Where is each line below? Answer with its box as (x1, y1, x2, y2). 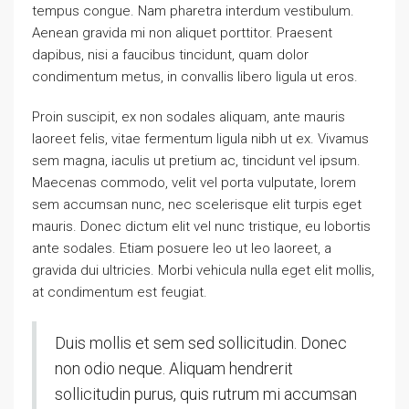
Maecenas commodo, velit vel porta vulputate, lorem (32, 174, 356, 191)
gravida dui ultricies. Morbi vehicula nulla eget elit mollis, (32, 262, 374, 278)
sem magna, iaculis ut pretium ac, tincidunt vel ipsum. (32, 152, 361, 169)
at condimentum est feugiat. (32, 284, 207, 300)
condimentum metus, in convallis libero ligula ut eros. (32, 68, 358, 85)
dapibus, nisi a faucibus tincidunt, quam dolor (32, 47, 309, 63)
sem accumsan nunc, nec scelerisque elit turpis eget (32, 196, 362, 213)
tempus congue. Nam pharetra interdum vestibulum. (32, 3, 354, 19)
